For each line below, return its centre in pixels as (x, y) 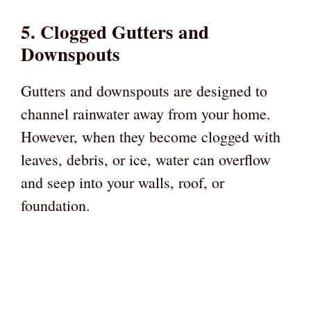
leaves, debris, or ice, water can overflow (146, 159)
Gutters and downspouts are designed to (144, 90)
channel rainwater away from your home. (146, 113)
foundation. (56, 205)
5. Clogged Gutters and (115, 31)
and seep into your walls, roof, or (123, 182)
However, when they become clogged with (151, 136)
